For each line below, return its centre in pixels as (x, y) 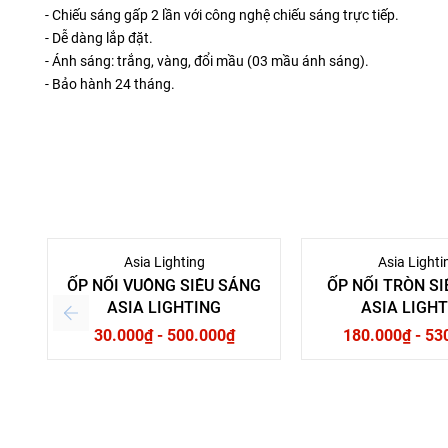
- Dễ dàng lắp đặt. (99, 38)
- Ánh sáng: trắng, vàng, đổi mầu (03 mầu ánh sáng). (207, 61)
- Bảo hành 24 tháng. (110, 84)
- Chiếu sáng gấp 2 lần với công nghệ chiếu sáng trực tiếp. (222, 15)
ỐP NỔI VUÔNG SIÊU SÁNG (164, 286)
